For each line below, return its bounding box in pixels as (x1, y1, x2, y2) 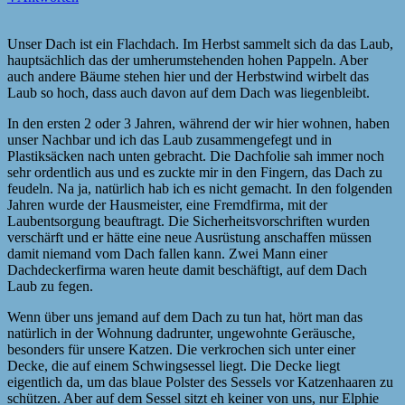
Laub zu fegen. (7, 278, 93, 294)
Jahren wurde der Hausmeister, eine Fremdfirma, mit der (7, 196, 327, 212)
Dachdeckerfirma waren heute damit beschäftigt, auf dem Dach (7, 261, 367, 278)
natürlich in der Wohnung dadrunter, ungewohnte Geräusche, (7, 325, 355, 341)
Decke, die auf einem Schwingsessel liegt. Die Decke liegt (7, 357, 340, 373)
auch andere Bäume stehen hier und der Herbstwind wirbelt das (7, 68, 369, 84)
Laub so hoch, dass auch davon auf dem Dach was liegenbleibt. (7, 84, 370, 100)
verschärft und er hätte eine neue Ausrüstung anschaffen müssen (7, 229, 372, 245)
